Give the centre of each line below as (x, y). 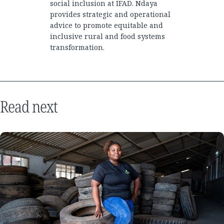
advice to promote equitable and (106, 25)
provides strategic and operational (110, 14)
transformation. (77, 47)
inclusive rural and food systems (107, 36)
